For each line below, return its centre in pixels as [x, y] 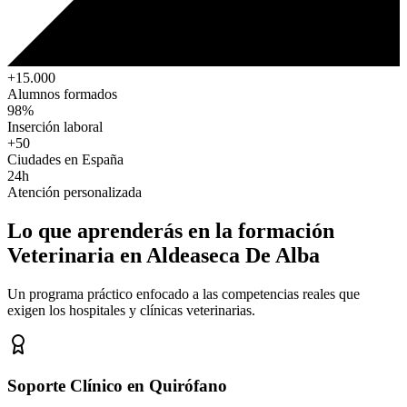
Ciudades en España [65, 160]
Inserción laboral [55, 127]
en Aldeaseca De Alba [220, 256]
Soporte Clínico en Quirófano [117, 385]
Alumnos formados [62, 94]
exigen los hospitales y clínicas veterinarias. [131, 311]
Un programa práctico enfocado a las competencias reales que [184, 294]
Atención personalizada [74, 193]
